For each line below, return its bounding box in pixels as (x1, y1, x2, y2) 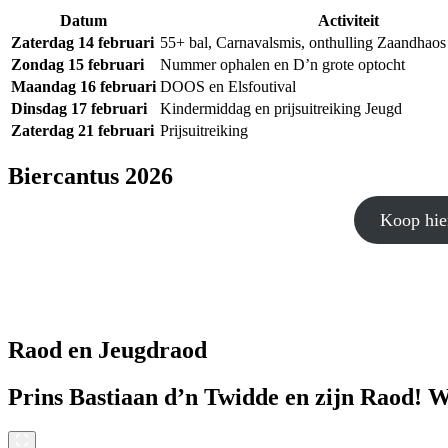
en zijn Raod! (279, 383, 428, 410)
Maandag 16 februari (11, 78, 156, 96)
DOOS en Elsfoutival (160, 78, 296, 96)
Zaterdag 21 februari (11, 122, 154, 140)
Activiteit (317, 12, 379, 30)
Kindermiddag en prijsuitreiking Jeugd (160, 100, 402, 118)
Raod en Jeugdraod (8, 337, 207, 364)
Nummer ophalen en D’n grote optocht (160, 56, 405, 74)
